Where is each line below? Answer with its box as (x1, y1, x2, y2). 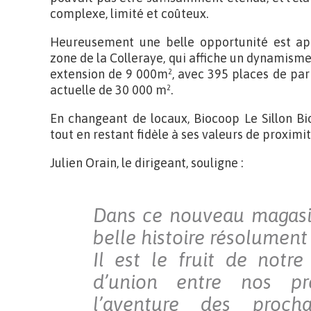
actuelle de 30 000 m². (50, 83, 173, 97)
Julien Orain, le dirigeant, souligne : (50, 155, 243, 170)
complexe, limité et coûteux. (50, 6, 208, 21)
